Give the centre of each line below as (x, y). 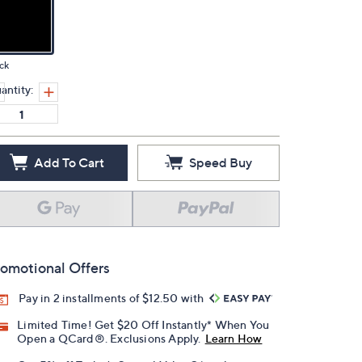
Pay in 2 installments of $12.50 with (113, 298)
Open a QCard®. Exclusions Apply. (109, 339)
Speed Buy (221, 162)
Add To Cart (69, 162)
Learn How (234, 339)
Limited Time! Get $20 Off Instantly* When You (143, 325)
